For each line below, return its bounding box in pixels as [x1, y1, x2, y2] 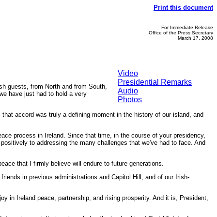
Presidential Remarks [118, 78, 192, 86]
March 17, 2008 [178, 35, 213, 41]
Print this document [154, 4, 213, 11]
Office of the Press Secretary [149, 30, 213, 35]
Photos [118, 95, 142, 104]
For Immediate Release [161, 25, 213, 30]
